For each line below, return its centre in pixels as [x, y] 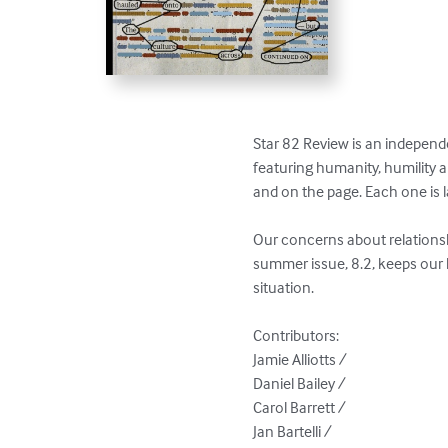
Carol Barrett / [301, 406]
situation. [284, 286]
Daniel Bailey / [301, 382]
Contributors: [298, 334]
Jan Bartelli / [294, 430]
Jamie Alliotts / [302, 358]
